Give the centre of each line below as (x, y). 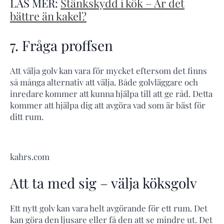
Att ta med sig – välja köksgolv (103, 182)
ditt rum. (27, 117)
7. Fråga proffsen (61, 45)
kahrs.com (30, 157)
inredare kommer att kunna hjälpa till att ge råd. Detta (111, 94)
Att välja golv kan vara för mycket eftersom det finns (108, 71)
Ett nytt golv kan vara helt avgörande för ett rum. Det (109, 208)
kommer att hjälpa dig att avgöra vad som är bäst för (108, 105)
